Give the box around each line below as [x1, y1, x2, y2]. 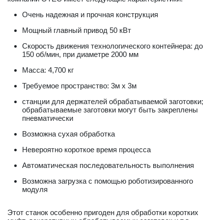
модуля [22, 185, 48, 193]
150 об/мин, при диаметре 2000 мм [22, 50, 138, 58]
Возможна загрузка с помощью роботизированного [22, 177, 193, 185]
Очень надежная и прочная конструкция [22, 10, 158, 19]
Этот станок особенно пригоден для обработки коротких [7, 208, 198, 217]
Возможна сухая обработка [22, 130, 115, 138]
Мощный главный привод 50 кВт [22, 26, 131, 34]
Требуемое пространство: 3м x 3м [22, 82, 137, 90]
